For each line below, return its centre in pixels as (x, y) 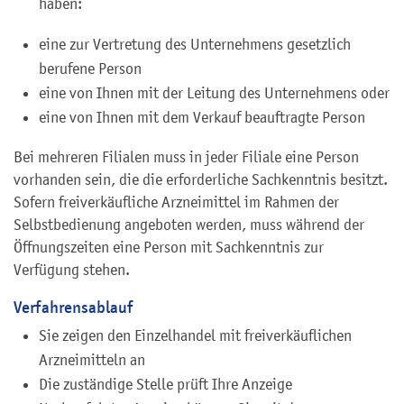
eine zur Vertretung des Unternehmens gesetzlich (195, 44)
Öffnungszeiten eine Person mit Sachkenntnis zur (169, 247)
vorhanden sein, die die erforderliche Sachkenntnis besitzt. (201, 179)
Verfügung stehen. (72, 269)
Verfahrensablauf (73, 307)
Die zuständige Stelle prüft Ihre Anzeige (165, 384)
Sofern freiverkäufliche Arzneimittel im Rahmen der (176, 202)
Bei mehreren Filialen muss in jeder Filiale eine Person (186, 156)
